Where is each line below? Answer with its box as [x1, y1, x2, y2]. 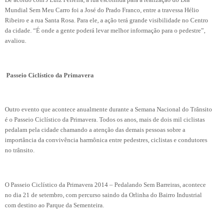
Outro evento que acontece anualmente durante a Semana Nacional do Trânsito [5, 106, 212, 113]
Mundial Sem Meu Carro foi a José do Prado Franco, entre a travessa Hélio [5, 6, 199, 14]
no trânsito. [5, 146, 35, 154]
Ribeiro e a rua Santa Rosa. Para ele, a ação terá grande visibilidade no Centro [5, 16, 208, 24]
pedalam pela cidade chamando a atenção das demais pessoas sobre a [5, 126, 185, 134]
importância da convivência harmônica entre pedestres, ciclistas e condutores [5, 136, 207, 144]
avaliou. [5, 36, 26, 44]
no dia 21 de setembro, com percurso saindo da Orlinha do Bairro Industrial [5, 191, 202, 199]
